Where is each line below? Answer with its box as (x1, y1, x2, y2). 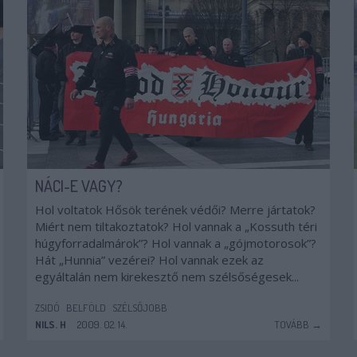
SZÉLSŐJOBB (112, 301, 167, 314)
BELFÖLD (66, 301, 106, 314)
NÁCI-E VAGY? (35, 175, 123, 196)
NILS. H (35, 318, 66, 331)
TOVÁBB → (274, 318, 322, 331)
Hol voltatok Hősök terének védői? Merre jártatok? (35, 202, 316, 218)
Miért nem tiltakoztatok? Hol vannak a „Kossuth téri (35, 218, 317, 234)
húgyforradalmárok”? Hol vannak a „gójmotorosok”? (35, 235, 316, 251)
